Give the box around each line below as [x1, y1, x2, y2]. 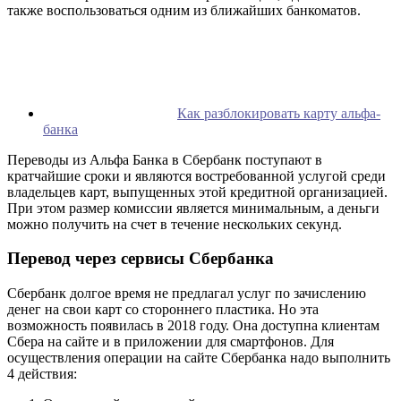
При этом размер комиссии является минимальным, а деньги [7, 200, 380, 216]
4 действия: [7, 366, 77, 382]
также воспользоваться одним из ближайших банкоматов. [7, 2, 361, 18]
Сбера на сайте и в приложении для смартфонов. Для [7, 334, 334, 350]
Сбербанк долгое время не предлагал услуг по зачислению [7, 286, 366, 302]
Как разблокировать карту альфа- [177, 105, 380, 121]
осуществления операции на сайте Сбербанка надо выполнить [7, 350, 390, 366]
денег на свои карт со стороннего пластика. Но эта [7, 302, 319, 318]
